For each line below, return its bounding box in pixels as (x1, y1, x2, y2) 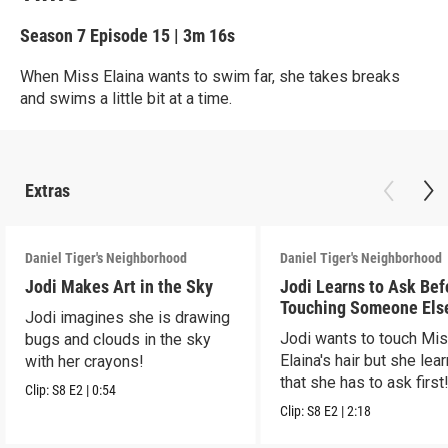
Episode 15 (90, 25, 170, 46)
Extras (25, 180, 70, 201)
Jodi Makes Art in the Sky (25, 276, 214, 297)
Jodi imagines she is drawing (25, 308, 231, 327)
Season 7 (20, 25, 90, 46)
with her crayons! (25, 352, 145, 371)
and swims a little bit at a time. (20, 89, 232, 108)
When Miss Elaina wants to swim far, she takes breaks (20, 67, 400, 86)
